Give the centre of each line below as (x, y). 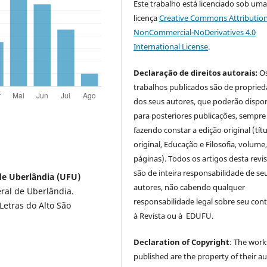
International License (171, 46)
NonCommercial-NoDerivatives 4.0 (195, 32)
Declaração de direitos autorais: (196, 72)
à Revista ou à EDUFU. (174, 215)
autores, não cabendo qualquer (190, 187)
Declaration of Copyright (182, 242)
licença (147, 18)
